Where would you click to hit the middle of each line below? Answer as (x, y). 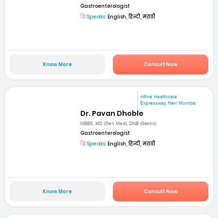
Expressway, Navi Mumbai (168, 103)
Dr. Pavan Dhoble (112, 114)
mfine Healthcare (159, 97)
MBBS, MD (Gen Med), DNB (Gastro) (118, 123)
